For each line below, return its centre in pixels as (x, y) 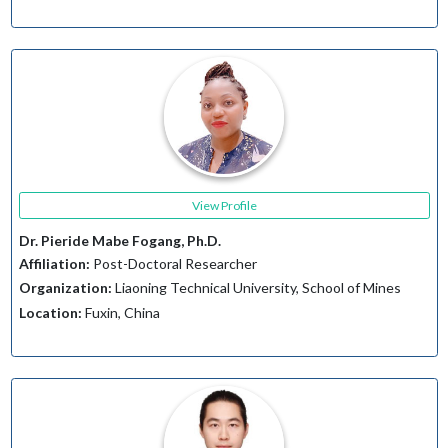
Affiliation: (54, 263)
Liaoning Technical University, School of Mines (256, 288)
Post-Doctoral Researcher (173, 263)
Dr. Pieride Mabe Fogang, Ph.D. (119, 241)
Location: (50, 312)
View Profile (224, 205)
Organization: (65, 288)
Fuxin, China (120, 312)
